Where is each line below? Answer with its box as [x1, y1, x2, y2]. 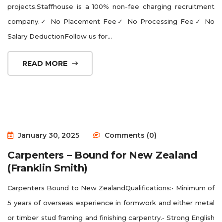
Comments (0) [103, 130, 157, 140]
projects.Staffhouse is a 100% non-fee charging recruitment [7, 2, 215, 10]
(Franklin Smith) [7, 162, 88, 174]
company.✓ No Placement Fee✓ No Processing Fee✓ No [7, 17, 215, 25]
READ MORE [22, 58, 69, 68]
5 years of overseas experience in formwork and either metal [7, 198, 215, 207]
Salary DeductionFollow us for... [7, 32, 112, 40]
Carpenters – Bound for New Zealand [7, 149, 197, 161]
